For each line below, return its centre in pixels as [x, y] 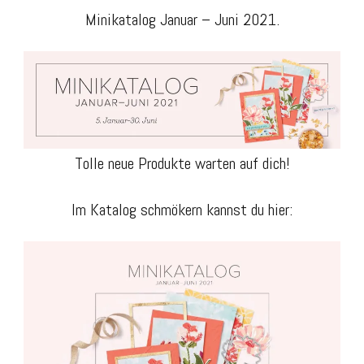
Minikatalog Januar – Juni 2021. [182, 20]
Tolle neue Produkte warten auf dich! [182, 164]
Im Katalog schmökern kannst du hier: [182, 210]
